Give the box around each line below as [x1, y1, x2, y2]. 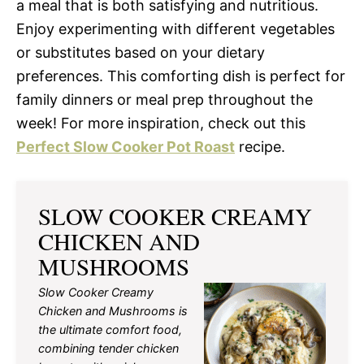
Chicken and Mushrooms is [38, 303, 188, 318]
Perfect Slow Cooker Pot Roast [16, 137, 235, 155]
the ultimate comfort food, [38, 322, 182, 336]
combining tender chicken [38, 340, 179, 355]
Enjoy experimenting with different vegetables [16, 19, 335, 37]
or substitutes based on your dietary [16, 43, 265, 61]
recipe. [235, 137, 285, 155]
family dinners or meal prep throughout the [16, 90, 313, 108]
